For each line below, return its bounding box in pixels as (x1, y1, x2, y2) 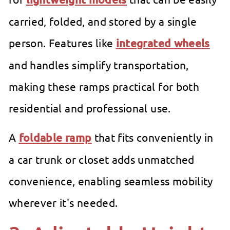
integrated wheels (116, 36, 210, 50)
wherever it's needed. (9, 196, 118, 209)
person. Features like (9, 36, 116, 50)
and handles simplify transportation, (9, 58, 189, 72)
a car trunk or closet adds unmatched (9, 152, 195, 166)
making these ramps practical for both (9, 80, 199, 93)
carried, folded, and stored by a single (9, 14, 197, 28)
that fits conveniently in (91, 130, 214, 144)
